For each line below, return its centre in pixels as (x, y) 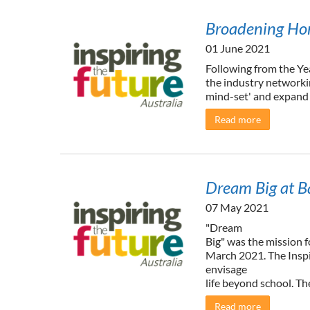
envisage (226, 268)
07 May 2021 (237, 207)
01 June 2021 (238, 48)
